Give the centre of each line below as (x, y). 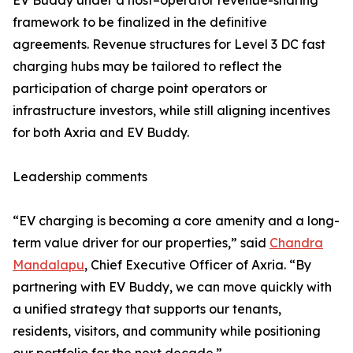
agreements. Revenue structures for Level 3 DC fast (169, 45)
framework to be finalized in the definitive (140, 22)
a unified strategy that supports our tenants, (147, 309)
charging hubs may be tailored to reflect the (147, 67)
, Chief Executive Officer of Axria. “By (198, 265)
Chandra (296, 243)
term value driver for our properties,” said (141, 243)
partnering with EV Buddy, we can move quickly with (172, 287)
